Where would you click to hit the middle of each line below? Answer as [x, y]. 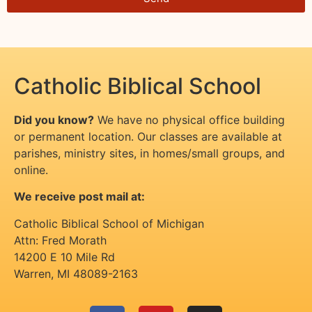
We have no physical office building [189, 119]
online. [31, 170]
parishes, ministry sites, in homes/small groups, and [149, 153]
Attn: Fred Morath [60, 240]
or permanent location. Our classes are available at [148, 136]
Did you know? [54, 119]
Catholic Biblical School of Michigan [109, 223]
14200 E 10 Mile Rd [64, 257]
